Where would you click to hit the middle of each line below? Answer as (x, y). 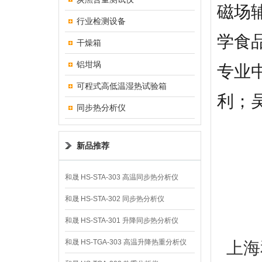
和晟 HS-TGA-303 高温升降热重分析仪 (126, 242)
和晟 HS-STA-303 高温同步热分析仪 (122, 177)
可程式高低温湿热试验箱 (122, 86)
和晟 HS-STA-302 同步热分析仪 (115, 199)
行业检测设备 (101, 21)
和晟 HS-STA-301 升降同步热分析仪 (122, 220)
